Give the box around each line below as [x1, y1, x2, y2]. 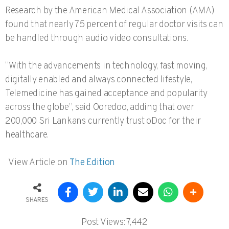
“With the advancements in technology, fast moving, [5, 60, 208, 73]
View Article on [5, 157, 70, 169]
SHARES [25, 196, 49, 204]
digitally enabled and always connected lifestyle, [5, 74, 192, 86]
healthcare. [5, 129, 49, 142]
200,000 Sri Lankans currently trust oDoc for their [5, 116, 201, 128]
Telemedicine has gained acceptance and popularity [5, 88, 208, 100]
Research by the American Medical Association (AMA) [5, 5, 215, 17]
